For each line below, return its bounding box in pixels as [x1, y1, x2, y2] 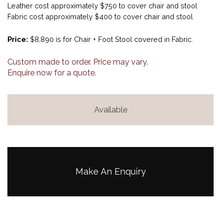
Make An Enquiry [75, 166, 146, 177]
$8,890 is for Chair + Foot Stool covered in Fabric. [28, 35, 193, 44]
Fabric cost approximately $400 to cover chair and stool [7, 12, 193, 21]
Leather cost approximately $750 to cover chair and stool [7, 1, 197, 10]
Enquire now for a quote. [7, 68, 96, 78]
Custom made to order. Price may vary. [7, 57, 148, 67]
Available [94, 105, 127, 115]
